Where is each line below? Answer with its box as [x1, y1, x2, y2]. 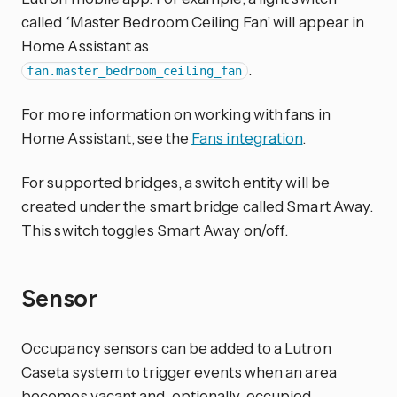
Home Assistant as [21, 36, 150, 56]
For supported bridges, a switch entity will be [21, 172, 330, 191]
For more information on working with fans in [21, 104, 331, 123]
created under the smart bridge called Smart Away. [21, 196, 374, 215]
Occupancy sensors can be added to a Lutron [21, 339, 331, 358]
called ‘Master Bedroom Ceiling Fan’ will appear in [21, 12, 365, 32]
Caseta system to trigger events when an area [21, 362, 337, 382]
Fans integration [191, 128, 303, 147]
